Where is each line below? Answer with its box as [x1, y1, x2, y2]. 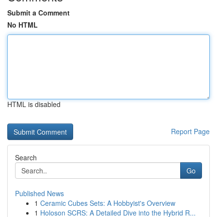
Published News [15, 188, 64, 198]
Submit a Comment [7, 8, 70, 17]
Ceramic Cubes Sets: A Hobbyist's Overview [40, 198, 175, 208]
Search [15, 153, 37, 162]
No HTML [7, 20, 38, 30]
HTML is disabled [7, 99, 61, 109]
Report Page [171, 126, 210, 136]
